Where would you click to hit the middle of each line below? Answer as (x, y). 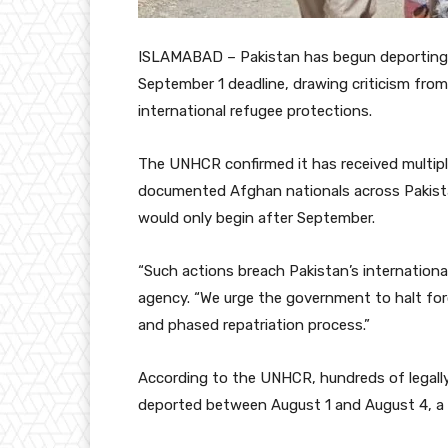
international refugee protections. (255, 110)
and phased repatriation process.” (254, 324)
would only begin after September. (256, 217)
